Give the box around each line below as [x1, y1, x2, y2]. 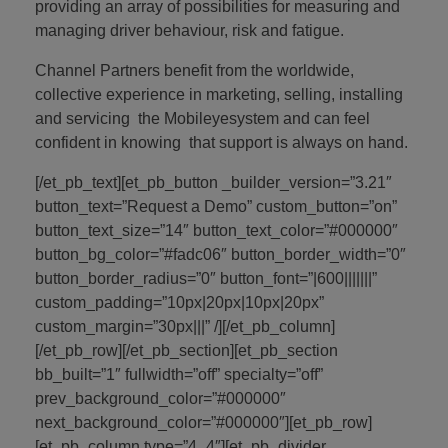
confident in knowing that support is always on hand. [35, 133, 408, 151]
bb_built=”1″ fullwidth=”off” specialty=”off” [35, 365, 323, 383]
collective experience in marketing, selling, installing [35, 85, 403, 103]
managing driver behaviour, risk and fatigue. [35, 21, 344, 39]
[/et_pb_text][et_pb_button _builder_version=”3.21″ [35, 173, 392, 191]
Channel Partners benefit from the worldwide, [35, 61, 354, 79]
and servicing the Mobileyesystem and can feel [35, 109, 370, 127]
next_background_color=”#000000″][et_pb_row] [35, 413, 372, 431]
